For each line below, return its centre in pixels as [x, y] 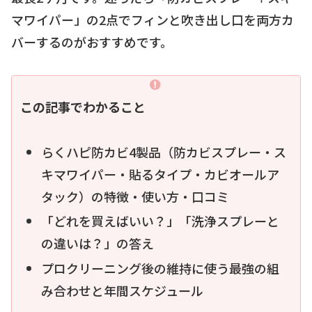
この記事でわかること [83, 107]
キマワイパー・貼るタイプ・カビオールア [160, 174]
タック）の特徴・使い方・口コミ [135, 196]
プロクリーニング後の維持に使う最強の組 [160, 268]
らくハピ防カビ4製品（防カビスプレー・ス [163, 151]
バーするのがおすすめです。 [92, 41]
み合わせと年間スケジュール [122, 290]
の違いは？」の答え [97, 243]
